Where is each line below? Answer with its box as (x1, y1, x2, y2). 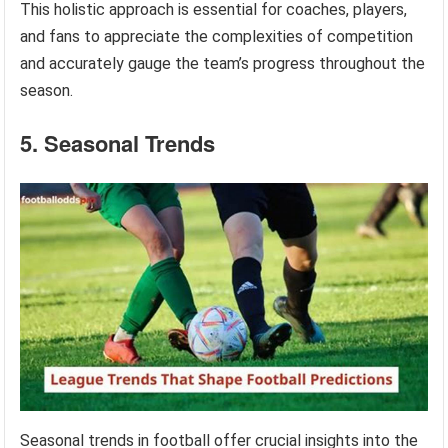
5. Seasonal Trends (20, 126, 216, 159)
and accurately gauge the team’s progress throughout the (20, 53, 426, 73)
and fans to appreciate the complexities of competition (20, 26, 414, 46)
